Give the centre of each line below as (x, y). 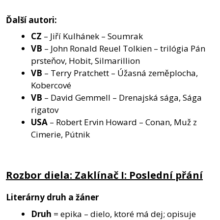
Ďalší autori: (31, 20)
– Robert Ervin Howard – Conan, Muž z (123, 122)
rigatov (45, 110)
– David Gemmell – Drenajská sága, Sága (123, 98)
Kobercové (51, 85)
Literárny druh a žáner (52, 197)
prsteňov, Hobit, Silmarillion (85, 61)
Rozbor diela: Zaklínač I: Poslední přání (104, 175)
